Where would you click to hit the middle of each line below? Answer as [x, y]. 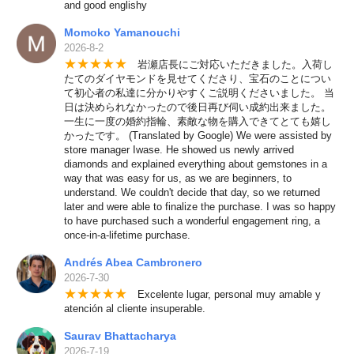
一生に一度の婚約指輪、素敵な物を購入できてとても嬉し [197, 122]
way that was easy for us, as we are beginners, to [177, 179]
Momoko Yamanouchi [122, 33]
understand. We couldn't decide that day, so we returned [192, 193]
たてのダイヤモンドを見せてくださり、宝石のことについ [197, 79]
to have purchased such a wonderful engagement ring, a [192, 221]
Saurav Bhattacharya [120, 336]
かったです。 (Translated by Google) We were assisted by [198, 136]
